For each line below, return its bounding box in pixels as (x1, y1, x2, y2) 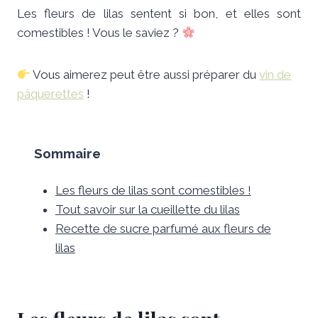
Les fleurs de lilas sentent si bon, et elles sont (17, 6, 301, 21)
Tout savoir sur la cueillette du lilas (55, 202, 240, 217)
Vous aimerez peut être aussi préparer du (31, 67, 260, 82)
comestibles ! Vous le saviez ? (17, 26, 182, 40)
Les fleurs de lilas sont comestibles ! (55, 183, 251, 198)
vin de (259, 67, 292, 82)
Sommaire (34, 146, 101, 162)
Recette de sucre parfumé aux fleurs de (55, 221, 271, 236)
